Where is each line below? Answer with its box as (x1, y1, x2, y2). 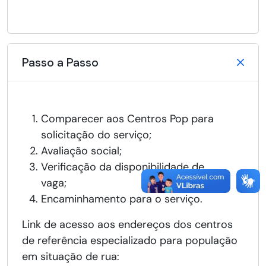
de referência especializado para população (22, 233, 237, 248)
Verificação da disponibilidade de (41, 160, 204, 175)
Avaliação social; (41, 144, 131, 159)
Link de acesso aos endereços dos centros (22, 217, 233, 232)
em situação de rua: (22, 249, 119, 264)
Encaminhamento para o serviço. (41, 192, 226, 207)
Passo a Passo (22, 55, 99, 71)
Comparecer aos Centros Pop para (41, 112, 214, 126)
